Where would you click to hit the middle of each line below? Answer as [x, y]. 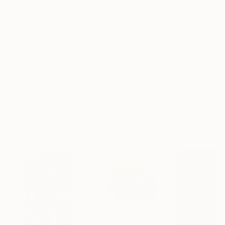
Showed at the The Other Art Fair [84, 97]
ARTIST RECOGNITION [52, 75]
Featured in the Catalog [68, 85]
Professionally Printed [63, 60]
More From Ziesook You [64, 139]
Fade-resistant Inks [58, 48]
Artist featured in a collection [77, 109]
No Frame [28, 21]
